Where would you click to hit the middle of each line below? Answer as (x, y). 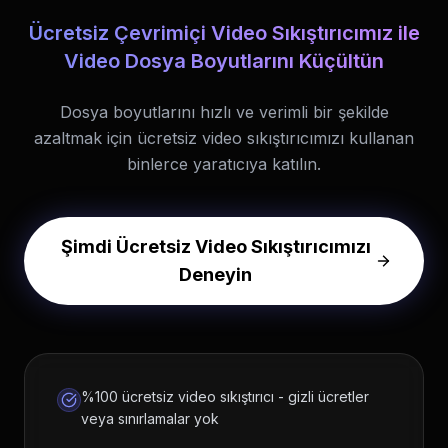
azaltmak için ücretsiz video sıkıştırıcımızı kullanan (224, 138)
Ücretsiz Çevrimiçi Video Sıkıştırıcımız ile (224, 33)
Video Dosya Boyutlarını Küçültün (224, 61)
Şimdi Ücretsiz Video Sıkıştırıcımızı (215, 246)
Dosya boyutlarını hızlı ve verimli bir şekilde (224, 112)
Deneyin (216, 274)
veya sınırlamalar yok (150, 418)
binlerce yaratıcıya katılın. (224, 164)
